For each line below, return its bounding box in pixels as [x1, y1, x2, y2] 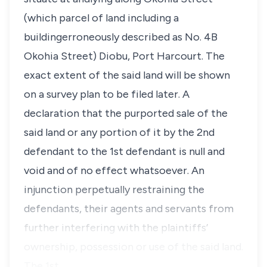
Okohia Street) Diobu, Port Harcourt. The [24, 49, 225, 63]
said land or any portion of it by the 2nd [24, 126, 215, 139]
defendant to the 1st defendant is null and [24, 145, 225, 158]
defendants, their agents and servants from [24, 202, 234, 215]
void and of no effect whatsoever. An [24, 164, 204, 177]
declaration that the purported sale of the [24, 107, 228, 120]
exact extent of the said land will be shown [24, 69, 230, 82]
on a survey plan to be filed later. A [24, 88, 190, 101]
